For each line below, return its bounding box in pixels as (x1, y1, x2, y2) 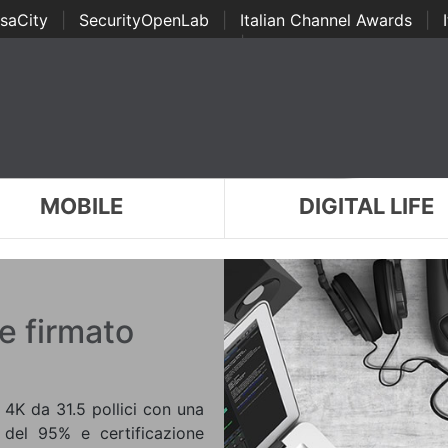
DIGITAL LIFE (299, 193, 435, 219)
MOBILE (39, 193, 123, 219)
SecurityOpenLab (78, 10, 209, 30)
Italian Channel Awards (239, 10, 412, 30)
